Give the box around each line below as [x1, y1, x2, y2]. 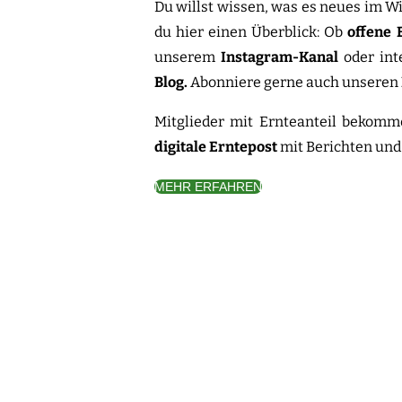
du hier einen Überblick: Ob [154, 23, 348, 40]
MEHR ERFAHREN [154, 179, 262, 194]
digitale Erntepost [154, 138, 280, 155]
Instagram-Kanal [221, 48, 339, 66]
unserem [154, 48, 222, 66]
